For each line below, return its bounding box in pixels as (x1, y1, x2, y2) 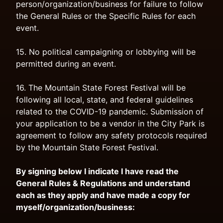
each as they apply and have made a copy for (16, 190, 190, 200)
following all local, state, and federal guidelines (16, 95, 193, 105)
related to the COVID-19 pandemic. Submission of (16, 107, 204, 116)
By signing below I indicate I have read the (16, 166, 179, 176)
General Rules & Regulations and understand (16, 178, 190, 188)
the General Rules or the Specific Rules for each (16, 11, 196, 21)
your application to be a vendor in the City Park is (16, 118, 205, 128)
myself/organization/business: (16, 202, 135, 212)
